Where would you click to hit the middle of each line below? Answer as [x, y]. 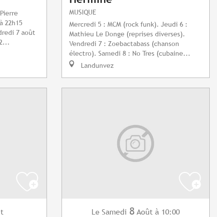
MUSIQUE [83, 12]
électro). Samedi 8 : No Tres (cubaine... [130, 53]
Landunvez [96, 65]
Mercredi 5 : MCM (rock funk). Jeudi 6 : [128, 24]
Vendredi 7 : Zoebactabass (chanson [124, 44]
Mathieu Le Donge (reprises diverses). [127, 34]
